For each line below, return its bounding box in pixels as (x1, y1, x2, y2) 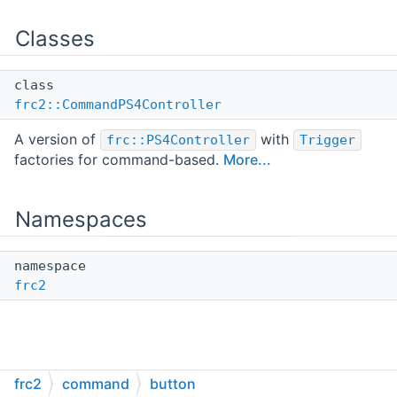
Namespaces (15, 206, 147, 233)
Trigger (300, 132, 355, 149)
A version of (14, 130, 100, 149)
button (150, 375, 196, 393)
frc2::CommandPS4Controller (14, 97, 222, 113)
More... (223, 151, 271, 169)
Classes (15, 26, 95, 52)
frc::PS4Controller (106, 132, 250, 149)
